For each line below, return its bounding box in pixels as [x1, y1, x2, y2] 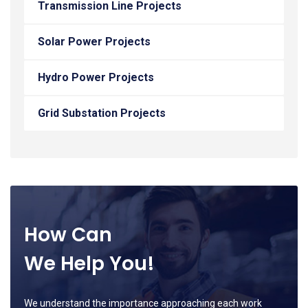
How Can [24, 221, 112, 248]
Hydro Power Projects [38, 71, 154, 84]
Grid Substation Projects [38, 107, 166, 120]
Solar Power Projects [38, 35, 151, 48]
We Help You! [24, 250, 155, 277]
